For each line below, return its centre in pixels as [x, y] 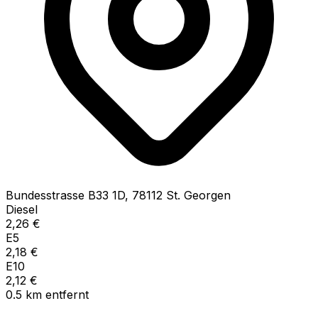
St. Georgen [198, 195]
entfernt [67, 294]
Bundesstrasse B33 [57, 195]
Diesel [22, 209]
